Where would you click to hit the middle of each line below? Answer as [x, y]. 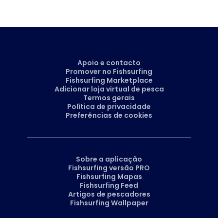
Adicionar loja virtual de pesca [109, 89]
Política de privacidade [109, 107]
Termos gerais [109, 98]
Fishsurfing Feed [109, 186]
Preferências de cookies [109, 116]
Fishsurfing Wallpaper [109, 203]
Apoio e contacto [109, 63]
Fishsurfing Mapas [109, 177]
